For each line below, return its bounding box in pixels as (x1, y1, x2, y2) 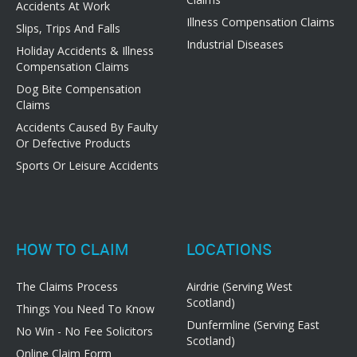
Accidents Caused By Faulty (16, 120, 158, 135)
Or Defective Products (16, 135, 131, 151)
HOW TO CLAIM (16, 238, 128, 261)
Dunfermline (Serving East (186, 317, 320, 333)
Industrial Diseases (186, 37, 284, 53)
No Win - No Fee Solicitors (16, 324, 153, 339)
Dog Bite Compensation (16, 81, 141, 97)
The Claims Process (16, 279, 118, 295)
